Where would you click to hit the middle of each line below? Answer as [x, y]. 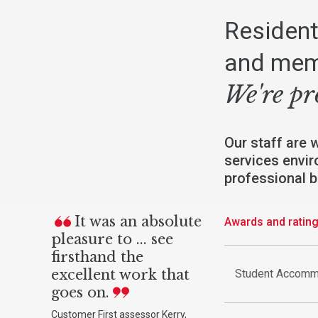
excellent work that [120, 274]
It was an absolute [138, 221]
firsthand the [97, 257]
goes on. [80, 292]
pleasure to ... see [112, 239]
